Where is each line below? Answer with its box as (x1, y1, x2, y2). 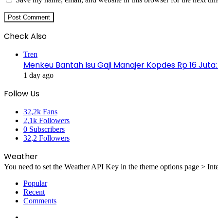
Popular (23, 179, 47, 187)
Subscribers (29, 125, 65, 133)
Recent (23, 187, 45, 196)
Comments (23, 196, 56, 205)
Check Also (4, 30, 47, 42)
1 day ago (23, 71, 54, 79)
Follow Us (4, 88, 39, 99)
